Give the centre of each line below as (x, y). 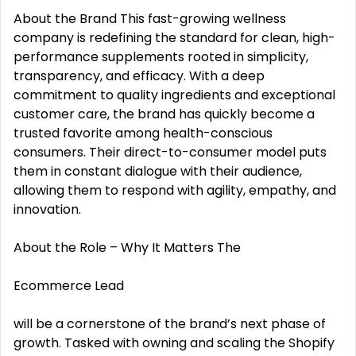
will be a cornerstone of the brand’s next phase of (170, 324)
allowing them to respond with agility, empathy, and (175, 190)
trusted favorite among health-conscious (143, 133)
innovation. (47, 209)
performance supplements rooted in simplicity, (161, 57)
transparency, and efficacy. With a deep (139, 76)
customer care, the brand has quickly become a (164, 114)
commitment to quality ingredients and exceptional (174, 95)
